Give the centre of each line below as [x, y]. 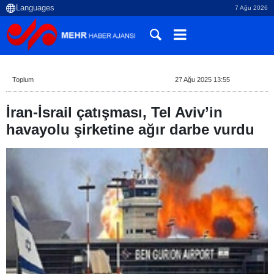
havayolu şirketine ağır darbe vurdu [130, 129]
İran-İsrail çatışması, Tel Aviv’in [114, 112]
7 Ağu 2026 [251, 8]
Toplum [23, 80]
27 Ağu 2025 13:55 [202, 80]
